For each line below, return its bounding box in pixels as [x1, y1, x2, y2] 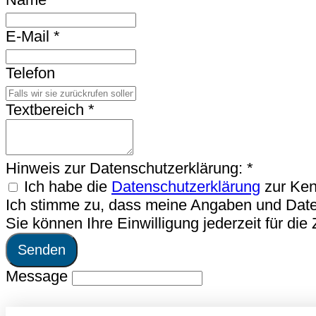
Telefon [6, 64, 55, 83]
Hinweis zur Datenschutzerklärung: [6, 159, 247, 178]
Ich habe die [24, 178, 111, 196]
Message [6, 267, 68, 286]
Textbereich [6, 101, 88, 119]
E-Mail [6, 28, 54, 46]
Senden [18, 242, 66, 258]
